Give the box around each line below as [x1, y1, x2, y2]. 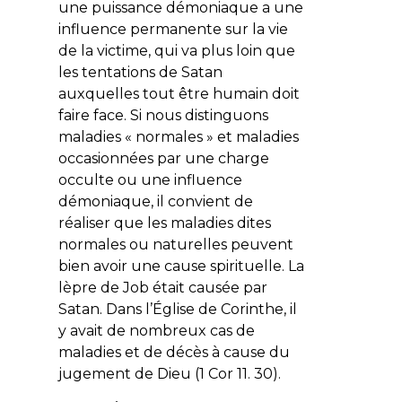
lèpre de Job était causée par [57, 278, 267, 296]
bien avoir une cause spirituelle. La [57, 257, 304, 275]
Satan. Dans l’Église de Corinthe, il [57, 300, 297, 318]
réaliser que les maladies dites [57, 214, 271, 232]
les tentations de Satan [57, 63, 223, 81]
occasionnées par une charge [57, 149, 269, 167]
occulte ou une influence [57, 170, 242, 188]
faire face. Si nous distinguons [57, 106, 268, 124]
